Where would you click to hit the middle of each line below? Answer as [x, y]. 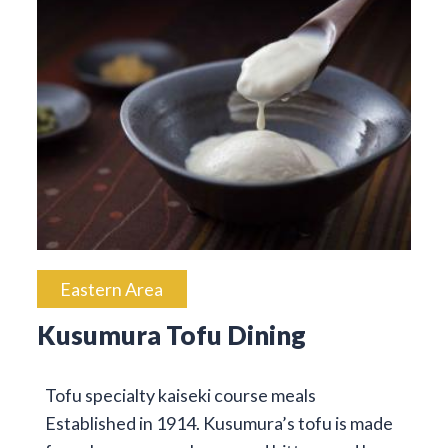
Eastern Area [112, 288]
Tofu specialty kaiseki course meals [180, 394]
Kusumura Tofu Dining [171, 334]
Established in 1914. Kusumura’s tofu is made [218, 422]
